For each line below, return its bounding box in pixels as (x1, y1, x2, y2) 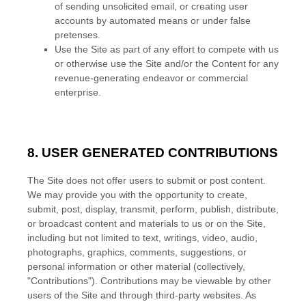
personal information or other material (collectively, (27, 261, 245, 272)
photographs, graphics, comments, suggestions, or (27, 247, 247, 258)
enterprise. (55, 87, 101, 98)
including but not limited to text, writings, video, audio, (27, 232, 258, 243)
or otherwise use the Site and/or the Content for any (55, 58, 279, 69)
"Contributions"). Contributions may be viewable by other (27, 275, 271, 286)
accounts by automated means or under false (55, 15, 251, 26)
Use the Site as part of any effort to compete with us (55, 44, 279, 55)
